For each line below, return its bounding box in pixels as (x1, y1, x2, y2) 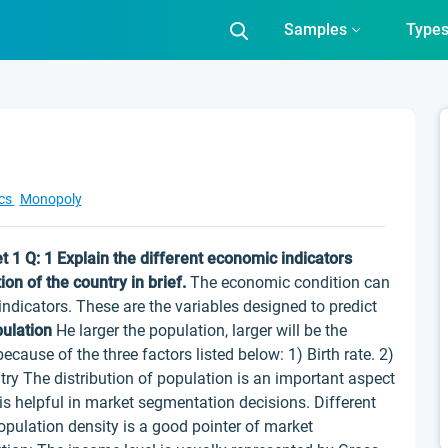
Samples (283, 20, 347, 39)
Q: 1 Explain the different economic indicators (25, 249, 352, 268)
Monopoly (19, 191, 82, 207)
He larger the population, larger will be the (52, 321, 347, 340)
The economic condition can (186, 273, 390, 292)
